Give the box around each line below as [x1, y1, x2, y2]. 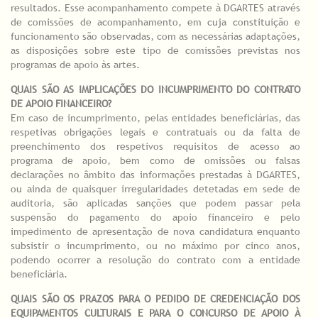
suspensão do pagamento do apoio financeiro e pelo [11, 211, 300, 224]
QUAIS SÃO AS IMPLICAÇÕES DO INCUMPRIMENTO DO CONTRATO [11, 83, 300, 97]
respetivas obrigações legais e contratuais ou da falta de [11, 126, 300, 139]
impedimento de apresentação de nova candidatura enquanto [11, 225, 300, 238]
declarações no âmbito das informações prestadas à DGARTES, [11, 168, 300, 182]
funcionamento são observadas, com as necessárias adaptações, [11, 30, 300, 43]
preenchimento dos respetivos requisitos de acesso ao [11, 140, 300, 153]
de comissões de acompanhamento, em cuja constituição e [11, 16, 300, 29]
